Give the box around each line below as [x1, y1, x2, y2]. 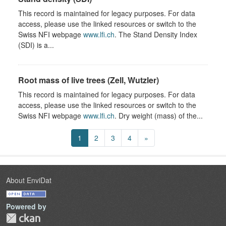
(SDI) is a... [18, 39, 54, 50]
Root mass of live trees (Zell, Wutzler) [18, 74, 159, 86]
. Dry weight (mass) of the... [115, 110, 203, 121]
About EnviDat [6, 175, 51, 185]
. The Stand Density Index [115, 29, 197, 39]
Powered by [6, 201, 46, 211]
